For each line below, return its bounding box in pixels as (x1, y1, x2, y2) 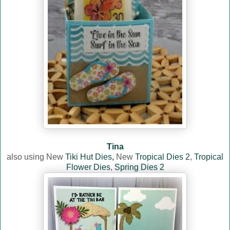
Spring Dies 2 (114, 163, 164, 172)
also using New (7, 152, 65, 162)
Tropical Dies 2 (135, 152, 190, 162)
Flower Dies (66, 163, 110, 172)
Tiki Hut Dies (65, 152, 112, 162)
